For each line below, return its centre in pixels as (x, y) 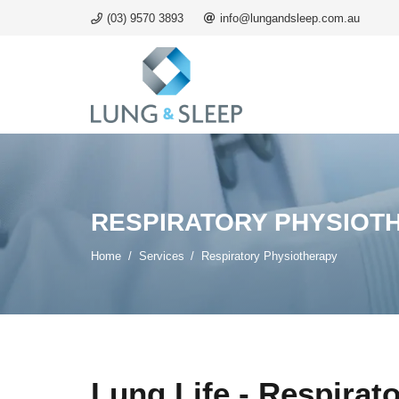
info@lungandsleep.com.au (289, 18)
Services (161, 256)
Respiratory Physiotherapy (270, 256)
